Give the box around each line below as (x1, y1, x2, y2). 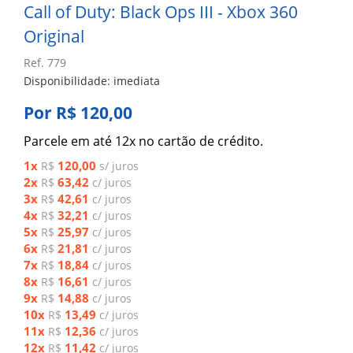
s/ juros (96, 158, 139, 173)
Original (24, 25, 84, 47)
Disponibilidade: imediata (24, 73, 160, 88)
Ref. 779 (24, 55, 66, 70)
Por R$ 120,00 (24, 102, 132, 124)
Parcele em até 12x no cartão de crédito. (24, 132, 263, 150)
